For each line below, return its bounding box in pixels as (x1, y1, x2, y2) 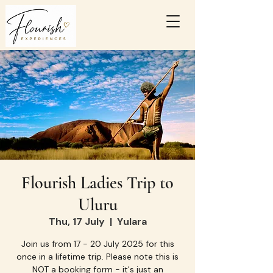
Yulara (116, 215, 147, 228)
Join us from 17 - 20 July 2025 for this (21, 238, 174, 249)
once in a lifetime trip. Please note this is (16, 251, 179, 262)
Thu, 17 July (48, 215, 105, 228)
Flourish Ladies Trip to (21, 172, 174, 193)
